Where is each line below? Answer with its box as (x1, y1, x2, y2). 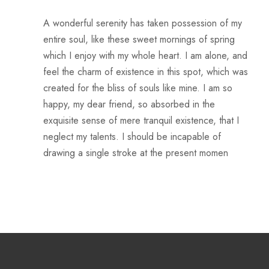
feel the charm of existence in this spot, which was (43, 65, 248, 79)
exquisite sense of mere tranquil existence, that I (43, 113, 239, 128)
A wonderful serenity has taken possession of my (43, 16, 242, 31)
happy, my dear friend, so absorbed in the (43, 97, 215, 112)
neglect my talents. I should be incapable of (43, 130, 221, 144)
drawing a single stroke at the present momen (43, 146, 228, 160)
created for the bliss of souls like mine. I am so (43, 81, 232, 95)
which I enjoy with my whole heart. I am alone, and (43, 49, 247, 63)
